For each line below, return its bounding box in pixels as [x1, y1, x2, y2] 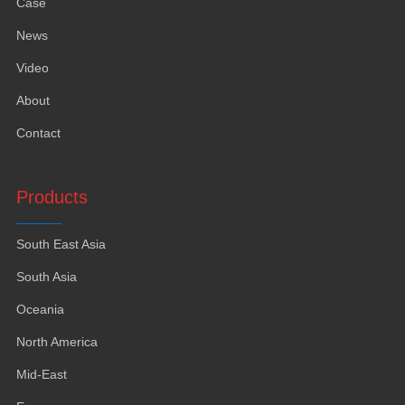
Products [15, 187, 88, 207]
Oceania [15, 302, 64, 316]
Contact [15, 126, 61, 140]
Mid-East [15, 367, 67, 381]
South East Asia [15, 237, 106, 251]
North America [15, 334, 98, 349]
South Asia [15, 269, 77, 284]
